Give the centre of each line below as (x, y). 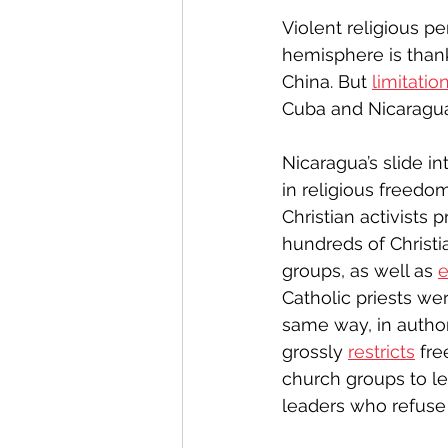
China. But (327, 81)
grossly (315, 351)
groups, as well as (360, 270)
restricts (381, 351)
